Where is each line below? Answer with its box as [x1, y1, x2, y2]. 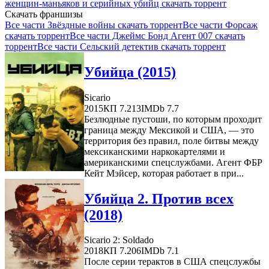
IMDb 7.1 [141, 246, 179, 256]
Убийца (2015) [84, 64, 176, 80]
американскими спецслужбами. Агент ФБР [84, 157, 262, 168]
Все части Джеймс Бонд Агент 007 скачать [70, 30, 245, 41]
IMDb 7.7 [141, 103, 179, 113]
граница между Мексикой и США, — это [84, 124, 254, 135]
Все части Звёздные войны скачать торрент [5, 19, 183, 30]
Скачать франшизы [5, 8, 83, 19]
